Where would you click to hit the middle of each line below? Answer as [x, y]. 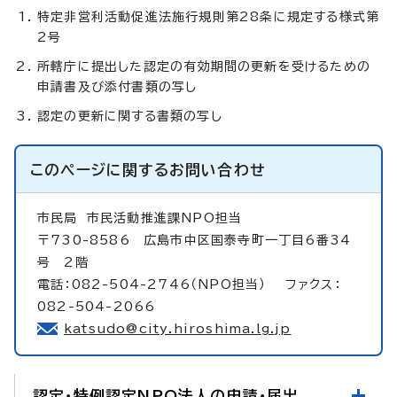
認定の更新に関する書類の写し [130, 116]
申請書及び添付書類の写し [117, 86]
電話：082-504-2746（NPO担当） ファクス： [189, 284]
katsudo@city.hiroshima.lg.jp [178, 328]
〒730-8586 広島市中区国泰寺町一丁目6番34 [195, 240]
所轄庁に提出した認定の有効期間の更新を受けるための [204, 66]
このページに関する [100, 169]
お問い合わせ [218, 169]
